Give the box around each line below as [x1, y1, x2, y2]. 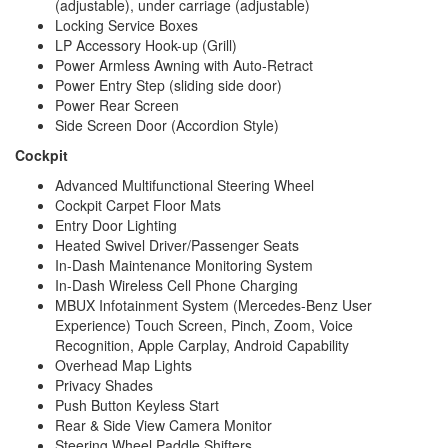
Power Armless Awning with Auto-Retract [55, 54, 313, 75]
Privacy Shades [55, 374, 153, 395]
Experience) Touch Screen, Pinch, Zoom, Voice [55, 314, 353, 335]
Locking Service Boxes [55, 14, 198, 35]
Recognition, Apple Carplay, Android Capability [55, 334, 349, 355]
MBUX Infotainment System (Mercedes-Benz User [55, 294, 372, 315]
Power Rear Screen [55, 94, 179, 115]
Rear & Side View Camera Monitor [55, 414, 272, 435]
